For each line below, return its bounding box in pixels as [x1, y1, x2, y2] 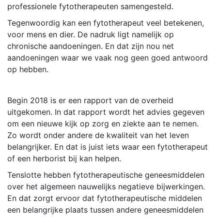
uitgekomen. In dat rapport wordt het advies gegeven [7, 107, 204, 117]
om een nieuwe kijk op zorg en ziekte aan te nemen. [7, 118, 199, 128]
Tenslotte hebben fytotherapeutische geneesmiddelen [7, 170, 204, 180]
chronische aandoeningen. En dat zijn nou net [7, 41, 174, 51]
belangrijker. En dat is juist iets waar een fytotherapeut [7, 141, 208, 152]
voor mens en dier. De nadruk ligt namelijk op [7, 29, 174, 39]
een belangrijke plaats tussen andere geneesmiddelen [7, 204, 203, 215]
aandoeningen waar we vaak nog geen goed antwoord [7, 52, 208, 62]
